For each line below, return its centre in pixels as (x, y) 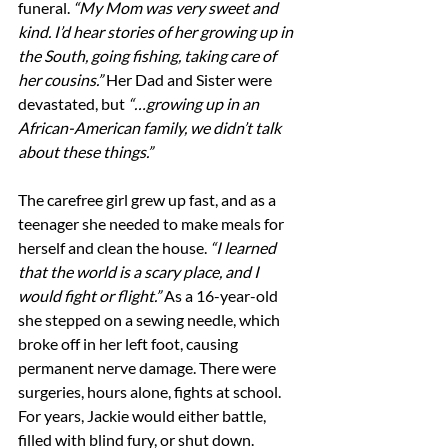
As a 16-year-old (222, 295)
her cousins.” (62, 79)
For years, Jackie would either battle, (143, 415)
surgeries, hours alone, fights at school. (151, 391)
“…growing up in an (195, 103)
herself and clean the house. (114, 247)
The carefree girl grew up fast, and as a (148, 199)
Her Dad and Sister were (190, 79)
